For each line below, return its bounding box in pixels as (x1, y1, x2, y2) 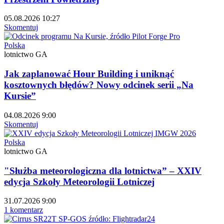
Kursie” (4, 90, 36, 101)
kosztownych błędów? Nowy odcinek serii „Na (4, 79, 193, 90)
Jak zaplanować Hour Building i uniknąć (4, 68, 174, 79)
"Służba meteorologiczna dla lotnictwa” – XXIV (4, 165, 201, 176)
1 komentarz (4, 205, 43, 214)
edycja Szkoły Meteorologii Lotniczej (4, 176, 154, 187)
